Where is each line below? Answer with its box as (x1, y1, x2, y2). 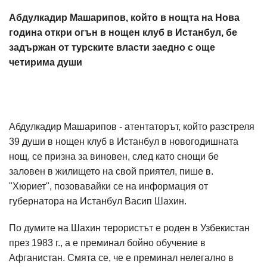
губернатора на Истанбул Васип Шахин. (9, 196, 189, 206)
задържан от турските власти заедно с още (9, 42, 215, 52)
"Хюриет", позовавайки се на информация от (9, 181, 208, 191)
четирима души (9, 57, 82, 67)
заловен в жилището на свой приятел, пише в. (9, 166, 213, 176)
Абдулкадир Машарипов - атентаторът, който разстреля (9, 122, 254, 132)
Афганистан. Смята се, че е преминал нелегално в (9, 253, 234, 263)
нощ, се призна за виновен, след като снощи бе (9, 151, 219, 162)
